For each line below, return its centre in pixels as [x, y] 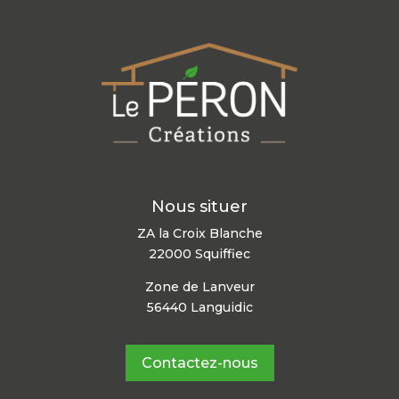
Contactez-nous [199, 362]
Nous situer [199, 207]
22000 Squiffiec [199, 254]
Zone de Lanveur [199, 287]
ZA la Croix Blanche [199, 234]
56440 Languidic [199, 308]
